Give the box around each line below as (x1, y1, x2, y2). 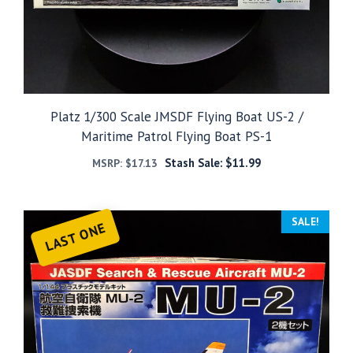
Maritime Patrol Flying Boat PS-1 (81, 127, 272, 145)
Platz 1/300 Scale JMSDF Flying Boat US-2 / (50, 107, 303, 125)
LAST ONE (43, 218, 108, 255)
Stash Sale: (164, 154, 225, 170)
